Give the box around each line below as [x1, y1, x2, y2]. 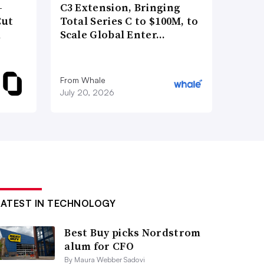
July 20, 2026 [60, 87, 114, 97]
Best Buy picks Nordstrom [64, 225, 201, 240]
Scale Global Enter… [60, 27, 166, 42]
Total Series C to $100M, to [60, 13, 199, 28]
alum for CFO [64, 238, 134, 253]
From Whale [60, 74, 105, 85]
